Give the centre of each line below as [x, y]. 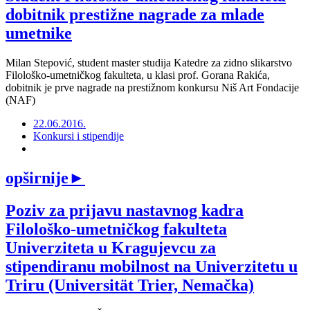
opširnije [37, 177]
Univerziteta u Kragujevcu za [111, 247]
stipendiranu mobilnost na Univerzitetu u [152, 266]
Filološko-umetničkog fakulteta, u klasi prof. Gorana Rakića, [138, 75]
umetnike [39, 34]
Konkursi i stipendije [79, 136]
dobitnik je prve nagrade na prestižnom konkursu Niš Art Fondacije [152, 88]
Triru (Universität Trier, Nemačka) [130, 285]
